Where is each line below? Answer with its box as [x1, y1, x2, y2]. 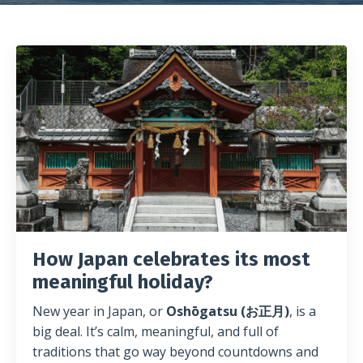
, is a [289, 301, 316, 320]
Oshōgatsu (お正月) [166, 301, 289, 320]
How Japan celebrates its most [32, 247, 310, 271]
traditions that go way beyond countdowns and [32, 342, 318, 361]
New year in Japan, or [32, 301, 166, 320]
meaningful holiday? [32, 270, 213, 293]
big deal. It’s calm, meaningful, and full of [32, 322, 279, 340]
